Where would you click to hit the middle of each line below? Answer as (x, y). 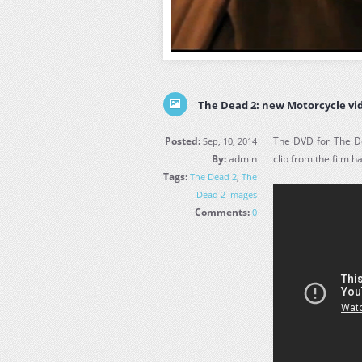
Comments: (223, 212)
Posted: (183, 141)
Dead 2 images (227, 194)
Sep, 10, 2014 (229, 141)
